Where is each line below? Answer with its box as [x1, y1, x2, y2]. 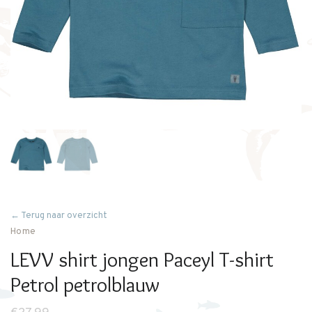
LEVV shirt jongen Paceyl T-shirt [10, 247, 274, 272]
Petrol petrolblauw [10, 272, 159, 297]
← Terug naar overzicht [10, 210, 107, 221]
